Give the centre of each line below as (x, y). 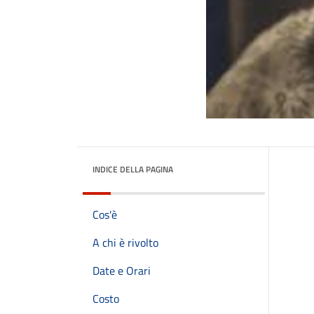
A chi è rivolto (125, 243)
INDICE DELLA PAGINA (133, 169)
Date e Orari (122, 271)
